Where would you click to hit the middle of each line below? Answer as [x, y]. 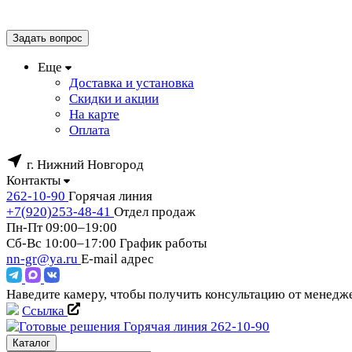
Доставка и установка [132, 83]
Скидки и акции [114, 99]
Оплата [90, 130]
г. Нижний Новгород [85, 165]
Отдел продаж [155, 212]
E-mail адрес [117, 259]
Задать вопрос [48, 38]
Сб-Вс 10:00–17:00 [61, 243]
